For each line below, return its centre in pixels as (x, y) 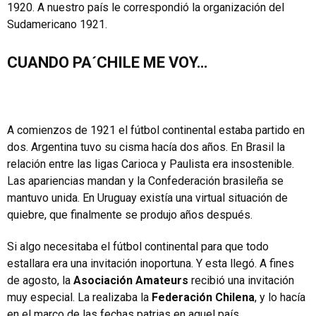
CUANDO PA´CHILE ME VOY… (107, 62)
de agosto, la (40, 280)
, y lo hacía (280, 297)
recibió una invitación (241, 280)
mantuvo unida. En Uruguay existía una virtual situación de (147, 198)
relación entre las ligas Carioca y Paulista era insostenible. (151, 164)
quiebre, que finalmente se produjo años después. (130, 215)
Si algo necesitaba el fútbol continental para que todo (138, 247)
